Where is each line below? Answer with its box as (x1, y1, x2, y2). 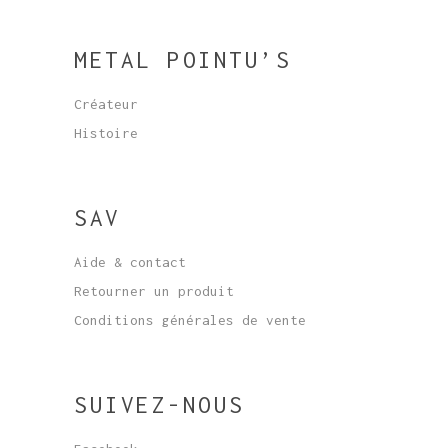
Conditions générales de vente (74, 312, 306, 328)
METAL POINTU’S (74, 47, 291, 73)
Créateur (74, 96, 138, 112)
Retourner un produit (74, 283, 234, 299)
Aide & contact (74, 254, 186, 270)
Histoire (74, 125, 138, 141)
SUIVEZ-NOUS (74, 392, 245, 418)
